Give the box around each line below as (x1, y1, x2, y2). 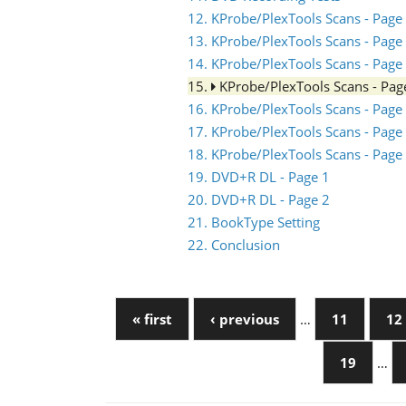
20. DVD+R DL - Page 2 (188, 190, 330, 208)
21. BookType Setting (188, 213, 320, 231)
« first (132, 310, 172, 328)
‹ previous (210, 310, 279, 328)
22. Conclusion (188, 236, 280, 254)
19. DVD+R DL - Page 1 (188, 168, 330, 186)
